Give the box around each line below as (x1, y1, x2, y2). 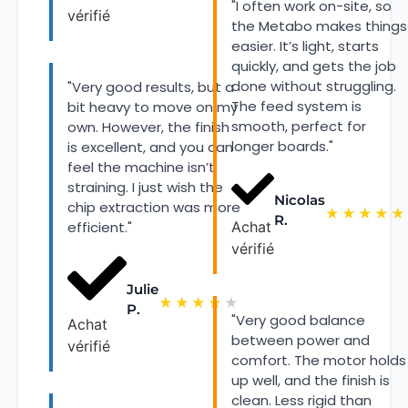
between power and (231, 330, 370, 350)
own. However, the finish (67, 117, 229, 137)
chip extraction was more (67, 197, 240, 217)
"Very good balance (231, 310, 365, 330)
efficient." (67, 217, 132, 237)
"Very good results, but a (67, 76, 234, 97)
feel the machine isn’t (67, 157, 215, 177)
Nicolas (274, 190, 325, 209)
